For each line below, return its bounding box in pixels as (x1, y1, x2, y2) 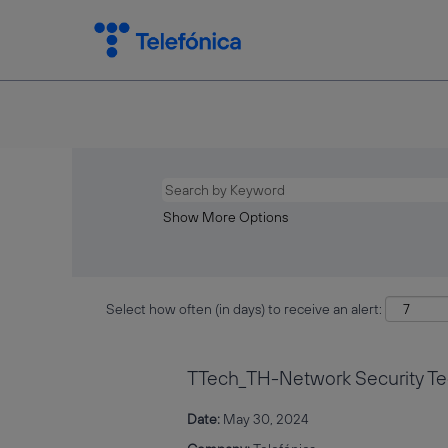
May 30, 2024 (223, 410, 309, 428)
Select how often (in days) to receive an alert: (106, 300, 382, 318)
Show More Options (163, 208, 288, 226)
